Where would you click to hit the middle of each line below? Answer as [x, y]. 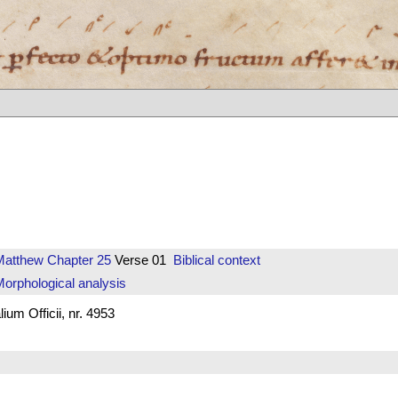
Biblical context [216, 260]
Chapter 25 [77, 260]
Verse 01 [142, 260]
